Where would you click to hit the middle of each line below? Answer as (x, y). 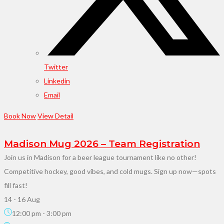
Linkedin (57, 80)
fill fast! (16, 185)
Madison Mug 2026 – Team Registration (102, 143)
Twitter (56, 66)
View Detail (55, 115)
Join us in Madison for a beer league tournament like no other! (100, 157)
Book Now (20, 115)
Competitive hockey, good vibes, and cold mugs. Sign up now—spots (110, 171)
